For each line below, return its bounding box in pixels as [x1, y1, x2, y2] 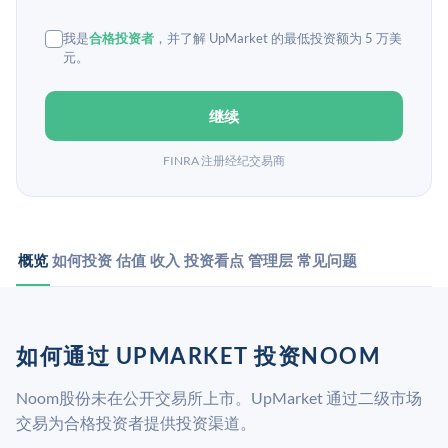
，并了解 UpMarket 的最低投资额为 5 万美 [154, 30, 402, 46]
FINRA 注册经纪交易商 [163, 153, 285, 168]
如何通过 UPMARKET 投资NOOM [16, 342, 380, 369]
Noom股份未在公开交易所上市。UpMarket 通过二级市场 [16, 388, 422, 407]
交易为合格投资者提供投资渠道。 [16, 413, 256, 432]
